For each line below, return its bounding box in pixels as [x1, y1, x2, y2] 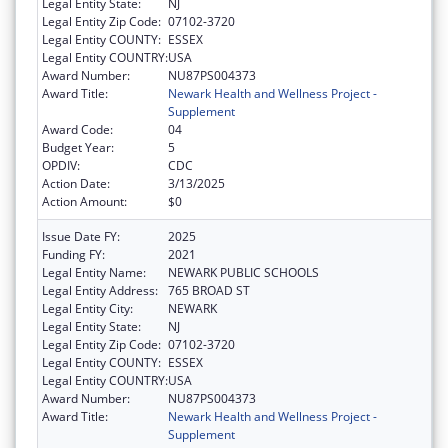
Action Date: [42, 174, 110, 192]
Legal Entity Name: [42, 263, 146, 281]
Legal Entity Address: [42, 281, 158, 299]
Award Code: [42, 120, 113, 138]
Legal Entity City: [42, 299, 133, 317]
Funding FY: [42, 245, 105, 263]
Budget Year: [42, 138, 114, 156]
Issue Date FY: [42, 227, 120, 245]
